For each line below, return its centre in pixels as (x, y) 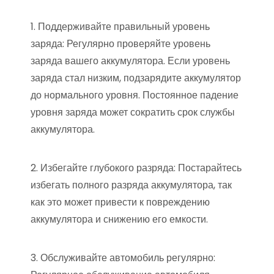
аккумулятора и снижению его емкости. (119, 219)
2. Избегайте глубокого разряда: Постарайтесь (136, 168)
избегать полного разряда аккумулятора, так (131, 185)
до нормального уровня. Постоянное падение (135, 95)
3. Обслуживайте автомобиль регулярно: (123, 257)
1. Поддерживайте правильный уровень (120, 26)
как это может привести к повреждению (120, 202)
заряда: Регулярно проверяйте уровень (120, 43)
